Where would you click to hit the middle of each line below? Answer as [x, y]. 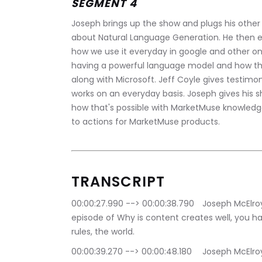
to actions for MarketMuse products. [147, 122]
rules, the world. [103, 232]
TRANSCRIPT [118, 182]
